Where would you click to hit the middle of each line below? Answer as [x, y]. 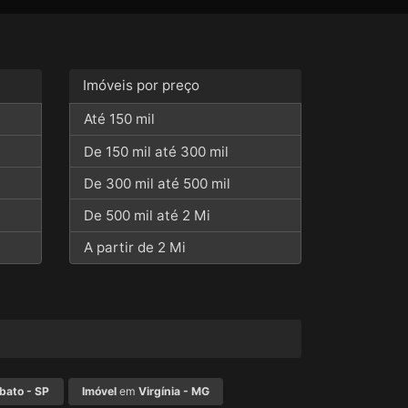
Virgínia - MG [173, 392]
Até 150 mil [120, 119]
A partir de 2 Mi [135, 248]
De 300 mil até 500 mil [158, 183]
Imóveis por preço [142, 86]
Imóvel [99, 392]
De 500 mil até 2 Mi [148, 216]
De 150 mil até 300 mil [157, 151]
